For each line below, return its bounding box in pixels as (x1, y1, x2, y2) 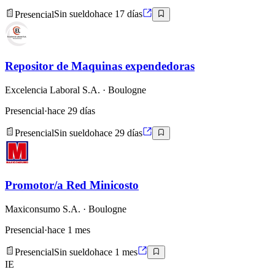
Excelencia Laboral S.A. (5, 84, 100, 95)
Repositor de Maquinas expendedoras (5, 60, 195, 73)
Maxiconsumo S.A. (5, 203, 80, 214)
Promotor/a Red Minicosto (5, 179, 139, 192)
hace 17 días (95, 9, 142, 20)
